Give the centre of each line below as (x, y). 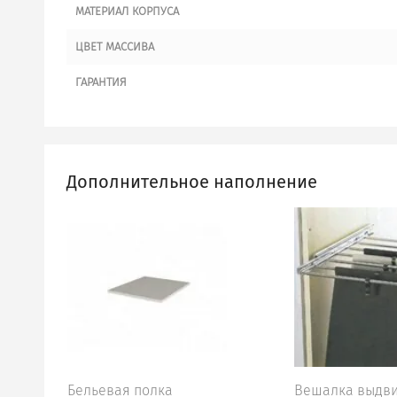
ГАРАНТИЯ (101, 82)
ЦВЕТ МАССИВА (115, 46)
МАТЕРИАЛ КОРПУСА (127, 11)
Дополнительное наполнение (192, 181)
